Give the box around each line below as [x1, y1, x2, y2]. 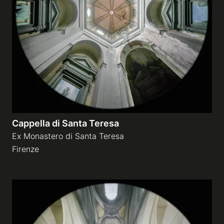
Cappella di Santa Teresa [12, 118, 119, 128]
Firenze [12, 144, 39, 154]
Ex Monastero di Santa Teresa [12, 131, 124, 141]
